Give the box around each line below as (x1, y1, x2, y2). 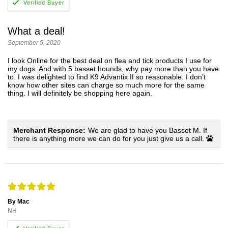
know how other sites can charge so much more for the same (8, 81, 205, 90)
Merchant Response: (13, 126, 85, 135)
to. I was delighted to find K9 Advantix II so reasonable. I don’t (8, 73, 206, 81)
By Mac (8, 198, 30, 206)
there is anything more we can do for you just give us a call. (13, 134, 206, 143)
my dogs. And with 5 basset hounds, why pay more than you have (8, 65, 219, 73)
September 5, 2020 (8, 39, 61, 47)
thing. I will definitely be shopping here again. (8, 89, 152, 98)
